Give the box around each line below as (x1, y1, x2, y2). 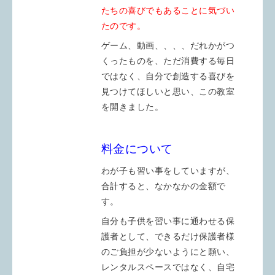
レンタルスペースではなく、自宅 (101, 262, 235, 272)
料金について (101, 142, 173, 155)
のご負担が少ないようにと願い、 (101, 247, 235, 257)
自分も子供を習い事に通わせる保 (101, 216, 235, 226)
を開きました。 (101, 102, 164, 112)
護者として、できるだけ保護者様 (101, 231, 235, 241)
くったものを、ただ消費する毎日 (101, 56, 235, 66)
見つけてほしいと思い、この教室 (101, 87, 235, 96)
